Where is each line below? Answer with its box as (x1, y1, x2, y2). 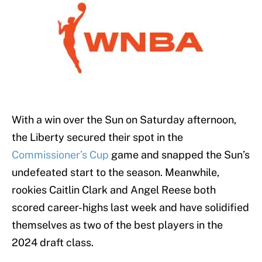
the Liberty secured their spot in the (12, 131, 183, 144)
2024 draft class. (12, 236, 96, 249)
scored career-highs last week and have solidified (12, 201, 249, 214)
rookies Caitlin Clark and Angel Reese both (12, 184, 216, 196)
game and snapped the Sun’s (109, 149, 250, 161)
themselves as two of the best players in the (12, 219, 223, 232)
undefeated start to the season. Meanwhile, (12, 166, 219, 179)
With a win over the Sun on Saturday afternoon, (12, 113, 236, 126)
